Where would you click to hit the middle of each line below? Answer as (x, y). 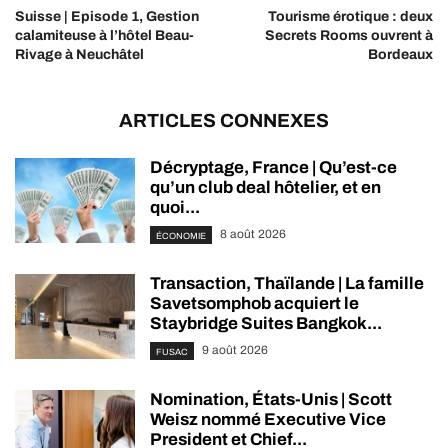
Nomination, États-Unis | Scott (271, 400)
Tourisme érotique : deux (350, 17)
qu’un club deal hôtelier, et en (265, 188)
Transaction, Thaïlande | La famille (287, 284)
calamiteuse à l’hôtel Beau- (104, 36)
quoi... (175, 208)
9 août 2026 (235, 350)
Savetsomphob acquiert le (254, 304)
